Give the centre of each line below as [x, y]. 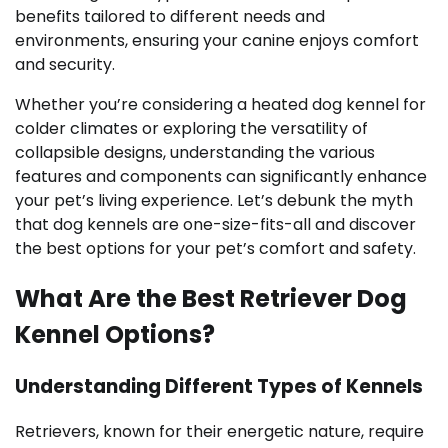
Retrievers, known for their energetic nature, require [219, 431]
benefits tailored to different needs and [170, 16]
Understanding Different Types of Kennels [219, 386]
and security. [65, 64]
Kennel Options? [115, 334]
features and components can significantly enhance [221, 176]
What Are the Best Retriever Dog [211, 298]
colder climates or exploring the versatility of [191, 128]
